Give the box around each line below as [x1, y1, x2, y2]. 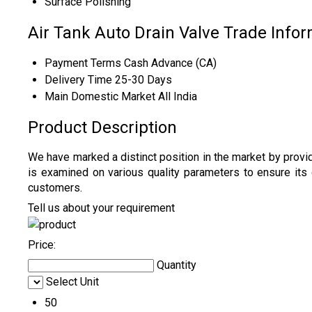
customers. [28, 180, 82, 194]
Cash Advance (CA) [124, 56, 217, 70]
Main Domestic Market [45, 89, 155, 103]
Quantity [157, 258, 196, 272]
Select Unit [46, 274, 99, 288]
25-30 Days [115, 72, 172, 86]
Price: [28, 237, 56, 251]
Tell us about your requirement [28, 201, 175, 214]
